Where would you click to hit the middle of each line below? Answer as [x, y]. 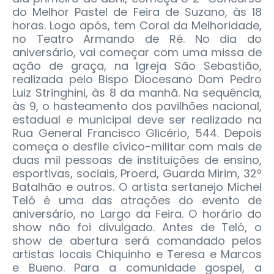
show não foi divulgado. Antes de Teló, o [137, 228]
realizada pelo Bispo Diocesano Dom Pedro [137, 80]
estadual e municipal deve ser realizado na [137, 120]
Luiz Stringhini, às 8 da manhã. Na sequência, [137, 93]
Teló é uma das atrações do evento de [137, 201]
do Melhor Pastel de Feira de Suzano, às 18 [137, 12]
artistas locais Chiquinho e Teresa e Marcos [137, 254]
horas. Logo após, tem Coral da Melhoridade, [137, 26]
